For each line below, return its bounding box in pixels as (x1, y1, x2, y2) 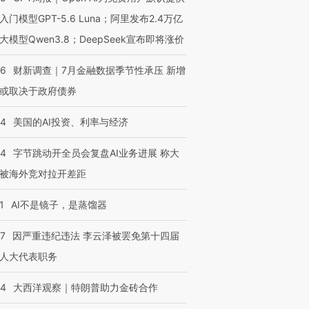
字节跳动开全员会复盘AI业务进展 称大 (13, 147, 179, 159)
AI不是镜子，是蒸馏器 (11, 199, 107, 210)
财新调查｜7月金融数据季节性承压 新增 (13, 64, 186, 76)
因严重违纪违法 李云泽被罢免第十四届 (12, 230, 179, 241)
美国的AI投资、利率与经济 (13, 116, 128, 128)
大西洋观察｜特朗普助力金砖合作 (13, 281, 158, 293)
